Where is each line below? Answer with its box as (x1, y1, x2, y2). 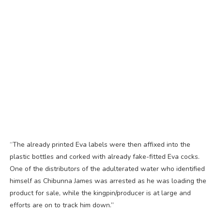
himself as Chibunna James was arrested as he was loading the (10, 176, 206, 186)
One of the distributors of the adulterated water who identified (10, 164, 205, 173)
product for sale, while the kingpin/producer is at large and (10, 188, 191, 198)
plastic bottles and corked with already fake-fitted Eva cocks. (10, 152, 200, 161)
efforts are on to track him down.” (10, 200, 114, 210)
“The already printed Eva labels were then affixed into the (10, 139, 190, 149)
